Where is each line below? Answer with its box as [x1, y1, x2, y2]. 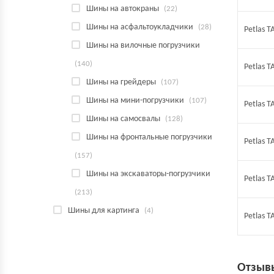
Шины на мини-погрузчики [86, 96, 184, 105]
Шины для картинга [68, 206, 139, 215]
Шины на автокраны [86, 4, 159, 13]
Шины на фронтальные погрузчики [86, 133, 212, 142]
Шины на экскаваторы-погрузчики [86, 169, 210, 179]
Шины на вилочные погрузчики [86, 41, 200, 50]
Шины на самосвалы [86, 114, 160, 124]
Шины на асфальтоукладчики [86, 23, 193, 32]
